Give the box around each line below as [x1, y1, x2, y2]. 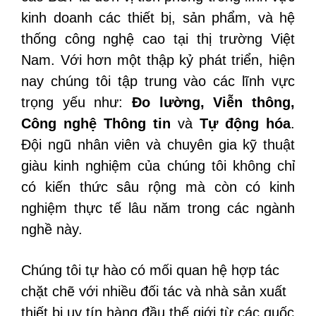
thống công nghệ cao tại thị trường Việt [21, 31, 295, 47]
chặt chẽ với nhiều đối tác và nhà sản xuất [21, 284, 286, 299]
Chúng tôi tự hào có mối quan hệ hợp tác [21, 262, 279, 278]
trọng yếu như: [21, 95, 132, 110]
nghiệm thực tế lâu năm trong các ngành [21, 200, 295, 216]
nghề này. [21, 221, 83, 237]
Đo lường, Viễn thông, [132, 95, 295, 110]
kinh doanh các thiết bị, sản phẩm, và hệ [21, 10, 295, 25]
